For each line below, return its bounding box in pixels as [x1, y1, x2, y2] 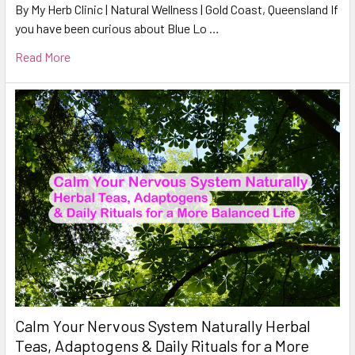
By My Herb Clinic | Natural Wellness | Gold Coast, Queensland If [15, 2, 338, 17]
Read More [15, 49, 71, 65]
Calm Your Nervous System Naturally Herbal [15, 315, 311, 335]
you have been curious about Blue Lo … [15, 21, 219, 36]
